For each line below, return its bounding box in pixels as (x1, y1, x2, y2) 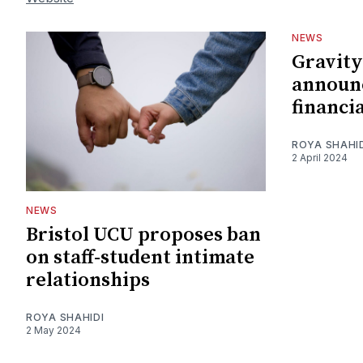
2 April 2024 (292, 151, 348, 164)
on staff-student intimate (26, 245, 254, 270)
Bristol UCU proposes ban (26, 222, 261, 247)
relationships (26, 267, 150, 293)
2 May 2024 (26, 323, 81, 336)
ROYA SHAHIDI (26, 310, 105, 323)
